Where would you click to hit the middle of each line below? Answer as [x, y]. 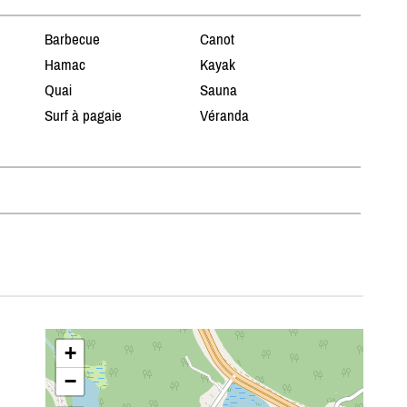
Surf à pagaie [83, 116]
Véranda [225, 116]
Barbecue [72, 40]
